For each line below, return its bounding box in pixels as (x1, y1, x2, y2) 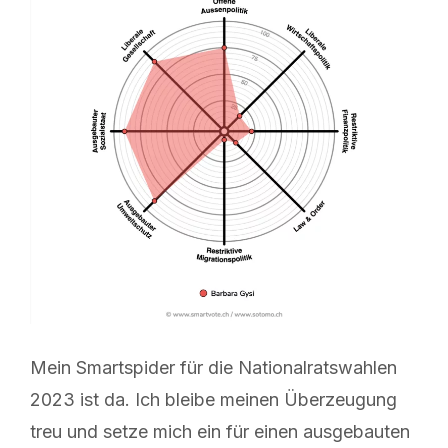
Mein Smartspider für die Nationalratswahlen (30, 357, 397, 379)
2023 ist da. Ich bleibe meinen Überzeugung (30, 389, 397, 411)
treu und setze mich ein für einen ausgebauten (30, 421, 410, 443)
